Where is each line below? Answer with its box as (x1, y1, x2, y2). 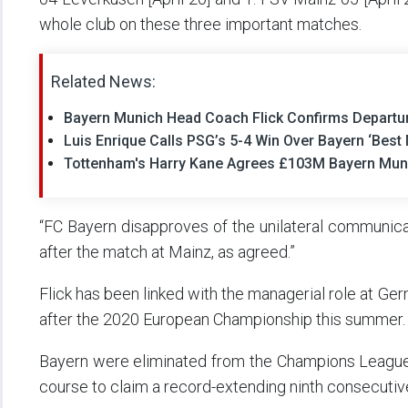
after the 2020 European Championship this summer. (39, 310, 405, 330)
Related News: (51, 72, 156, 92)
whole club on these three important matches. (39, 15, 362, 35)
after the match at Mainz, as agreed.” (39, 242, 295, 262)
